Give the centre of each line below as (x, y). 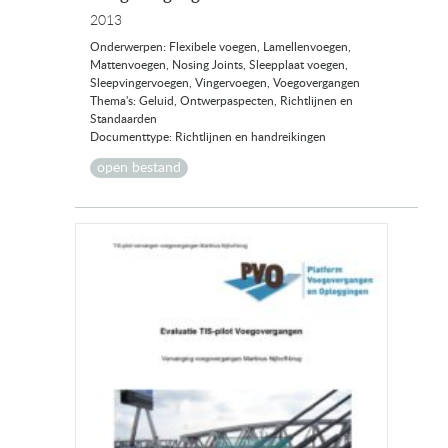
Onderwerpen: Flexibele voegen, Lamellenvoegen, (220, 47)
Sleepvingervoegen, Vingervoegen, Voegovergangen (225, 83)
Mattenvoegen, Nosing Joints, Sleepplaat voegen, (219, 65)
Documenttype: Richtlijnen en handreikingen (208, 137)
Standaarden (123, 119)
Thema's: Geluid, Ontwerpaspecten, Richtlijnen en (221, 101)
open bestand (139, 168)
